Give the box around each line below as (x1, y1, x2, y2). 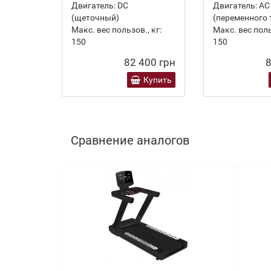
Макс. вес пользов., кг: (71, 25, 162, 34)
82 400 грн (124, 56, 175, 68)
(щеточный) (71, 13, 119, 22)
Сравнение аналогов (71, 133, 189, 148)
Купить (143, 75, 172, 85)
